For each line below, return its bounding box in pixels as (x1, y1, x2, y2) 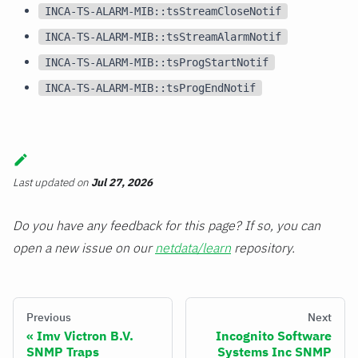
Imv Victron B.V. (37, 328, 133, 344)
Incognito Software (216, 328, 332, 344)
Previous (26, 310, 71, 325)
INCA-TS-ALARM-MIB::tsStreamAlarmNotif (45, 30, 281, 43)
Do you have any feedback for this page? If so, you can (13, 217, 320, 234)
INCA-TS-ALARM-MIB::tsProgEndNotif (45, 81, 256, 94)
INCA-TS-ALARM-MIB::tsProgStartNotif (45, 55, 268, 69)
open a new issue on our (13, 240, 155, 257)
